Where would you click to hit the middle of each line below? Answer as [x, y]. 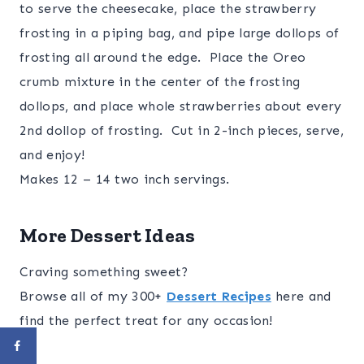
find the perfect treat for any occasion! [146, 321]
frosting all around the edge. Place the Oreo [163, 58]
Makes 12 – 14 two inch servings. [125, 180]
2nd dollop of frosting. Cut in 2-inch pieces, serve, [182, 131]
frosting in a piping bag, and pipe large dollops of [180, 33]
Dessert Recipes [219, 297]
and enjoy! [52, 155]
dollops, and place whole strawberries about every [181, 106]
